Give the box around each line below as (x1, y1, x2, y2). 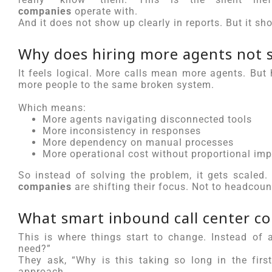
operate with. (72, 5, 138, 17)
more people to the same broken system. (18, 79, 214, 90)
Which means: (18, 102, 86, 114)
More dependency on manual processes (42, 137, 234, 148)
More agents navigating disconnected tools (42, 114, 252, 125)
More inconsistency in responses (42, 125, 201, 137)
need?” (18, 243, 51, 254)
